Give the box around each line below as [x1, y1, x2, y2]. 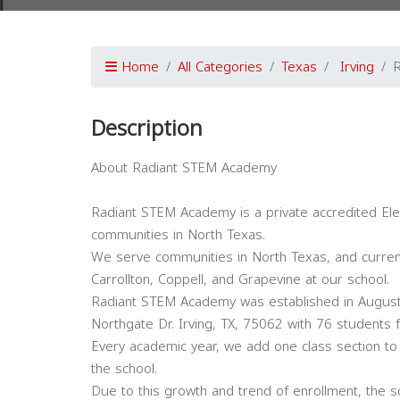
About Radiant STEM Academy [91, 155, 277, 180]
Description [91, 108, 203, 149]
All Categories [178, 54, 262, 79]
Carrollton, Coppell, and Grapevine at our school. [91, 267, 389, 292]
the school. [91, 356, 157, 381]
